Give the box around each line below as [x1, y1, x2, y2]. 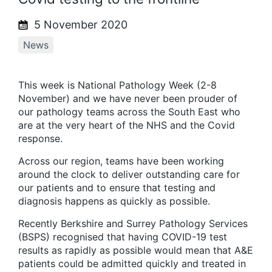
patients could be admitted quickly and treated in [18, 257, 246, 270]
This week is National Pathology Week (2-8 [18, 79, 217, 92]
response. [18, 132, 63, 145]
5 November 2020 [31, 18, 127, 31]
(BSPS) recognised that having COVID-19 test [18, 231, 227, 243]
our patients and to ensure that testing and [18, 182, 216, 194]
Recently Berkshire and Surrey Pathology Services [18, 217, 248, 230]
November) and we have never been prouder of [18, 92, 237, 105]
